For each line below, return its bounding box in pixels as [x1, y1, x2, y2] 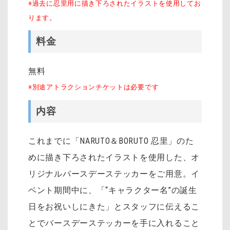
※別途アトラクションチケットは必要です [28, 83, 159, 91]
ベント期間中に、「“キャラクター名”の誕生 [28, 185, 197, 195]
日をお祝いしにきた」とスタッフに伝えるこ [28, 201, 200, 212]
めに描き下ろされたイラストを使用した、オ [28, 152, 200, 162]
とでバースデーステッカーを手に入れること [28, 218, 200, 228]
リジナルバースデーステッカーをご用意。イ [28, 168, 200, 179]
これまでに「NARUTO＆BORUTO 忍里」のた [28, 136, 194, 146]
